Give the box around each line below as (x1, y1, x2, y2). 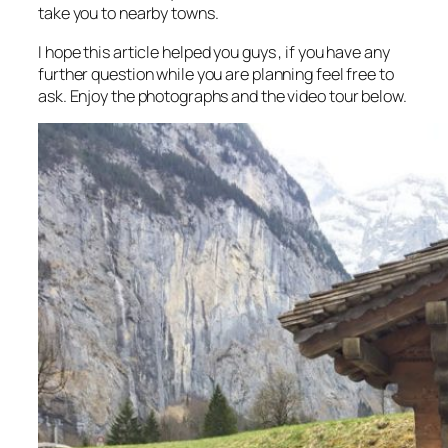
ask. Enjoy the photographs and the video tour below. (38, 84, 407, 107)
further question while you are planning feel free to (38, 62, 394, 85)
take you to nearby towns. (38, 2, 219, 25)
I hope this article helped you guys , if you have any (38, 40, 390, 63)
